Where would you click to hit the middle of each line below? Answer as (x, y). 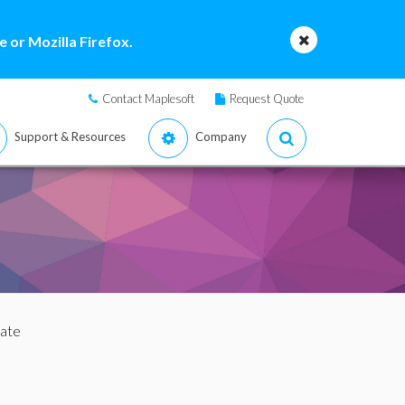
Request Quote (267, 99)
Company (221, 137)
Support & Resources (70, 137)
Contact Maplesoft (148, 99)
